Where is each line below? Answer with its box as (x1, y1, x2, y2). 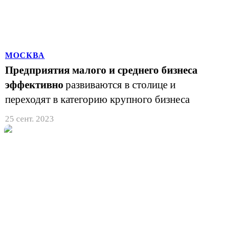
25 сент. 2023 (5, 114, 54, 124)
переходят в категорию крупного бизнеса (5, 93, 190, 105)
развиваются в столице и (66, 79, 176, 90)
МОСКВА (5, 50, 45, 60)
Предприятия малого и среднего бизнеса (5, 64, 198, 76)
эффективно (5, 79, 64, 90)
